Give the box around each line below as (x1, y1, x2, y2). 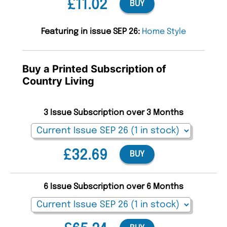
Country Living (22, 74, 94, 87)
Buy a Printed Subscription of (22, 62, 166, 75)
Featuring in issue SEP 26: (41, 27, 142, 36)
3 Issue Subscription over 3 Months (44, 108, 183, 117)
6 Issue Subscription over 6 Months (44, 182, 183, 191)
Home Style (142, 27, 186, 36)
